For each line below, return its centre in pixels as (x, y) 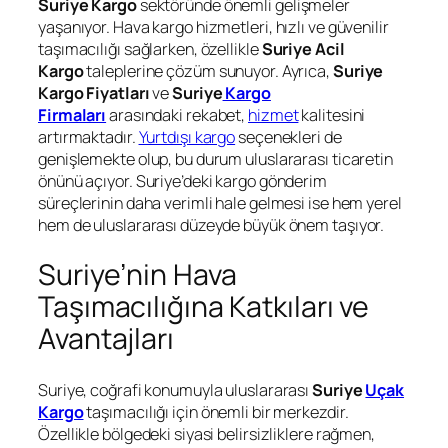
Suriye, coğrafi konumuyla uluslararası (175, 389)
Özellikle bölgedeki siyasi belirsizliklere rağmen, (206, 433)
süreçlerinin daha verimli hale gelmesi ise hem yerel (220, 202)
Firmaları (72, 114)
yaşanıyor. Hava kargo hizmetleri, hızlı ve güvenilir (213, 26)
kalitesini (332, 114)
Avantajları (106, 339)
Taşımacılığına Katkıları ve (204, 307)
